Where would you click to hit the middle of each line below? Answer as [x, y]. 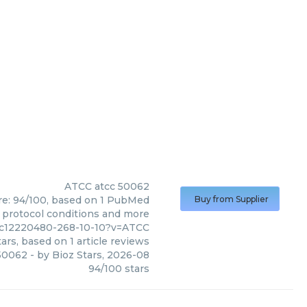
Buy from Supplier [232, 199]
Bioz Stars [77, 255]
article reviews [112, 241]
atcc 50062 [122, 186]
